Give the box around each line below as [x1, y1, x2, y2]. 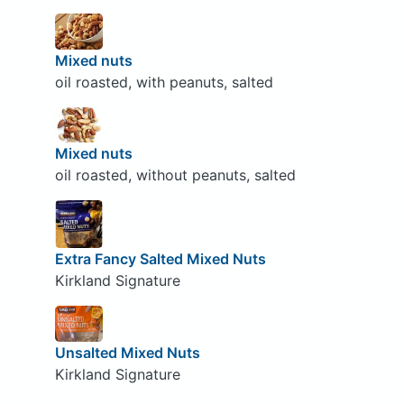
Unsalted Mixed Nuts [54, 343, 200, 362]
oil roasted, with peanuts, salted [54, 72, 273, 91]
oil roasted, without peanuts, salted [54, 166, 296, 185]
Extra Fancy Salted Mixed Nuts [54, 250, 266, 269]
